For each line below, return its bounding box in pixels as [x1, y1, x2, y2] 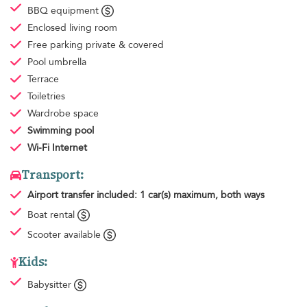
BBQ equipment [27, 4, 101, 18]
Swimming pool [27, 124, 94, 138]
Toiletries [27, 90, 65, 103]
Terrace [27, 73, 59, 86]
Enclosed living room [27, 21, 117, 35]
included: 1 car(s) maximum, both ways [96, 188, 265, 202]
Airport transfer [27, 188, 94, 202]
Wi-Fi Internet [27, 141, 87, 155]
